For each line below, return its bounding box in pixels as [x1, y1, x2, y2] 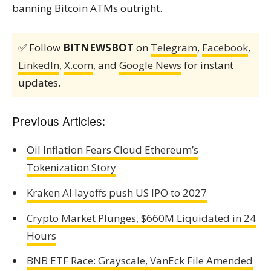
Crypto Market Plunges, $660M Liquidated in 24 [26, 211, 256, 225]
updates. [18, 76, 60, 90]
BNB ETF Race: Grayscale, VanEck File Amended [26, 253, 253, 268]
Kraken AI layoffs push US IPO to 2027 [26, 185, 207, 200]
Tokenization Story [26, 160, 116, 174]
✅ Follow [18, 41, 63, 54]
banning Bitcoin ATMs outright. [12, 1, 162, 15]
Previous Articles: [12, 115, 105, 129]
